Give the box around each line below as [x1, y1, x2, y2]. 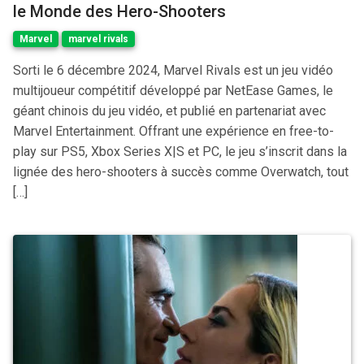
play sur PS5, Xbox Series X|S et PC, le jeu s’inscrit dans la [13, 144, 347, 159]
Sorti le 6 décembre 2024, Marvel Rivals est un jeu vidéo [13, 63, 333, 78]
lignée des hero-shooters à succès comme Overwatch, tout [13, 164, 349, 180]
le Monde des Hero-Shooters [13, 2, 226, 21]
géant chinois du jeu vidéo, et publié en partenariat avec [13, 103, 326, 119]
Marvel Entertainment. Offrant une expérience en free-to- [13, 123, 334, 139]
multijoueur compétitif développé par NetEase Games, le [13, 83, 333, 98]
